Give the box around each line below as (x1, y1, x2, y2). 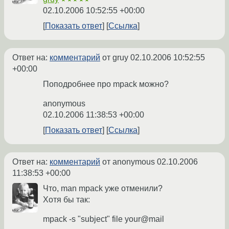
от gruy (100, 53, 130, 62)
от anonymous (100, 157, 157, 167)
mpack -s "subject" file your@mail (43, 215, 164, 224)
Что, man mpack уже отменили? (43, 184, 163, 193)
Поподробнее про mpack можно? (43, 80, 169, 89)
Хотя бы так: (43, 195, 90, 204)
